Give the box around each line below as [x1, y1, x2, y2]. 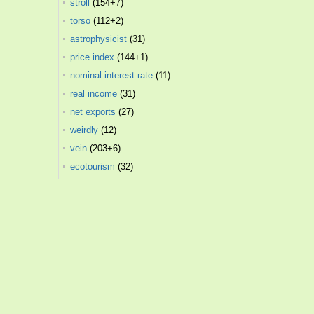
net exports [70, 107, 116, 117]
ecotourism [70, 161, 116, 172]
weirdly [70, 125, 99, 135]
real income [70, 88, 118, 99]
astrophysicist [70, 34, 128, 44]
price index [70, 52, 115, 62]
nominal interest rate [70, 70, 153, 81]
